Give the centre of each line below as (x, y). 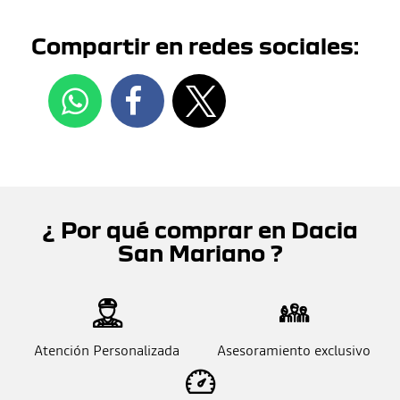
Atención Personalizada (107, 350)
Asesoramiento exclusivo (293, 350)
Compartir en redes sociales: (195, 46)
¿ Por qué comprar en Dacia (200, 229)
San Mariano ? (200, 253)
